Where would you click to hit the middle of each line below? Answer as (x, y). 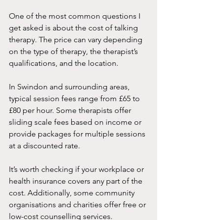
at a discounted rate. (44, 145)
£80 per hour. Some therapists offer (71, 110)
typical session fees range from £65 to (75, 98)
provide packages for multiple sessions (78, 134)
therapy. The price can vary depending (77, 39)
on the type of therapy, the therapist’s (74, 51)
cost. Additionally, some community (73, 192)
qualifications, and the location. (64, 63)
